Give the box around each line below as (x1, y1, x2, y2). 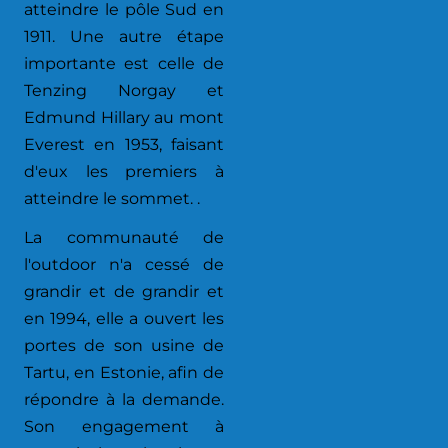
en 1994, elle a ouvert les (24, 309, 224, 328)
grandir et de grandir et (24, 282, 224, 301)
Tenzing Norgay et (24, 81, 224, 100)
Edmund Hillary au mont (24, 108, 224, 127)
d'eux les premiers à (24, 162, 224, 181)
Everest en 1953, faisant (24, 135, 224, 154)
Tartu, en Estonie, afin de (24, 363, 224, 382)
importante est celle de (24, 54, 224, 73)
